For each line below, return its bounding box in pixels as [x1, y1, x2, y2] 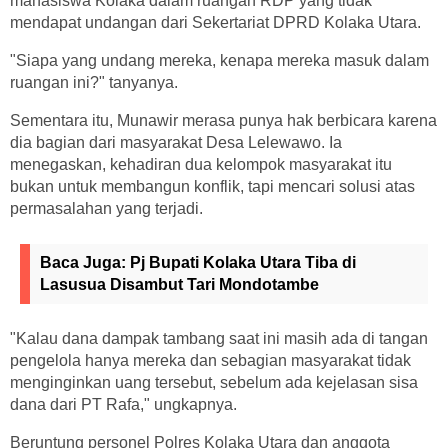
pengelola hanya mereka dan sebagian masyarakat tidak [10, 352, 411, 370]
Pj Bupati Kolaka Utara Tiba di [130, 254, 356, 272]
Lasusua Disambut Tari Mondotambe [40, 276, 319, 294]
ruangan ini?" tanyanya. [10, 74, 178, 92]
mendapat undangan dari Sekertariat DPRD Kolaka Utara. [10, 14, 421, 32]
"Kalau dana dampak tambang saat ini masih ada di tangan [10, 330, 428, 348]
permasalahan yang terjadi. [10, 200, 203, 218]
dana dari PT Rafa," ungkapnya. [10, 396, 237, 414]
